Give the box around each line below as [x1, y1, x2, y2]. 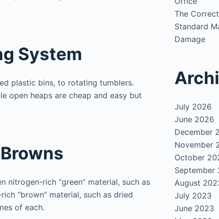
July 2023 [175, 191, 212, 200]
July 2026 [175, 102, 212, 111]
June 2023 [175, 203, 215, 213]
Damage [175, 34, 206, 44]
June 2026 [175, 114, 215, 124]
